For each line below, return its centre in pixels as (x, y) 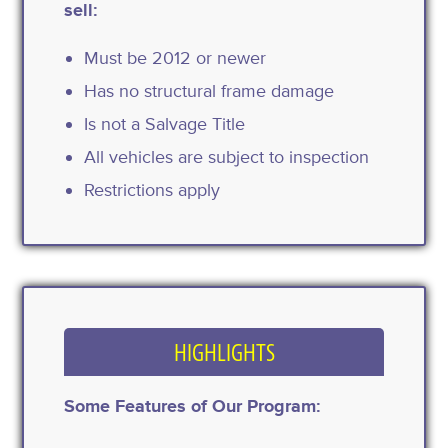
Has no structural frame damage (209, 90)
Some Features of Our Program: (193, 405)
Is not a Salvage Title (165, 123)
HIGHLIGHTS (224, 352)
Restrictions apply (152, 189)
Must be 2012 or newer (175, 57)
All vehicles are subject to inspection (227, 156)
